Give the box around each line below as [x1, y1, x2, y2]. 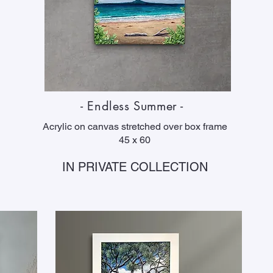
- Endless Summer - [80, 98, 188, 114]
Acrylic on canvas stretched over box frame [42, 121, 227, 132]
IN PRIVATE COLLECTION [62, 160, 208, 174]
